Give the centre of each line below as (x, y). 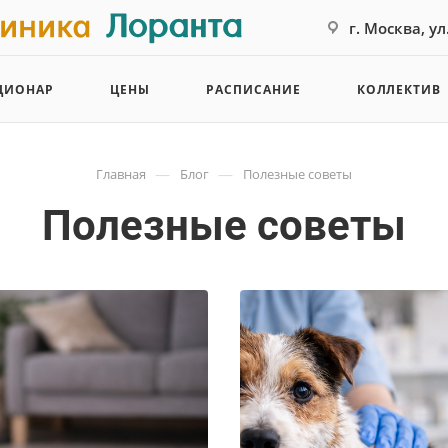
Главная (121, 174)
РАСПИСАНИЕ (253, 89)
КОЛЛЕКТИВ (399, 89)
